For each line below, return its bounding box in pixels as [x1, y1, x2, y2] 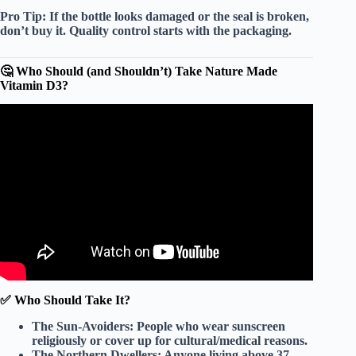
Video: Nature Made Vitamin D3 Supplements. [36, 126, 277, 141]
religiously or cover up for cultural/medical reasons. [32, 334, 308, 348]
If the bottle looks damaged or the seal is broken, [46, 9, 309, 23]
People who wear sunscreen [133, 319, 285, 334]
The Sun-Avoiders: [32, 319, 133, 334]
